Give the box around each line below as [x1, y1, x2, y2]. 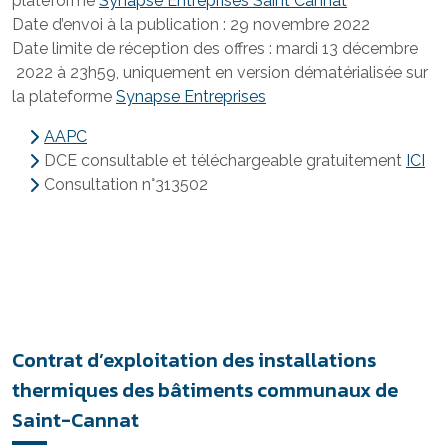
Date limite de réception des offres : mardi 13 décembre [12, 39, 418, 58]
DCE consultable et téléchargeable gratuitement [44, 151, 406, 170]
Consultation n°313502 [44, 175, 208, 194]
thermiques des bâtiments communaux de [12, 375, 398, 405]
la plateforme [12, 87, 116, 106]
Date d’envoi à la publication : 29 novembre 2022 [12, 15, 370, 34]
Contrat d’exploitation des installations [12, 345, 376, 375]
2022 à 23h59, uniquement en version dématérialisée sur [12, 63, 428, 82]
